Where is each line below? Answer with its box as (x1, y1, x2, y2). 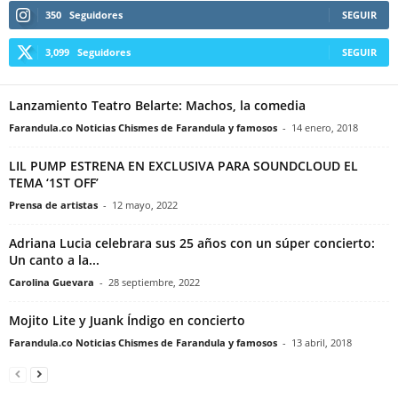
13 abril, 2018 (291, 335, 352, 349)
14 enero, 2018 (291, 120, 358, 134)
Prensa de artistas (9, 197, 98, 211)
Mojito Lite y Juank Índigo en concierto (9, 311, 245, 329)
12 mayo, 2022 (112, 197, 178, 211)
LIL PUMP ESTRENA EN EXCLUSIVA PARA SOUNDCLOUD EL (9, 156, 358, 174)
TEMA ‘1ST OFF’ (9, 173, 99, 191)
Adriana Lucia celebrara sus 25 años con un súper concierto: (9, 234, 375, 251)
